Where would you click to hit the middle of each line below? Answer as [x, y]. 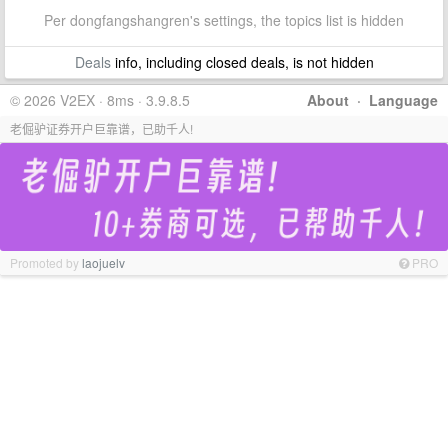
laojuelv [103, 262]
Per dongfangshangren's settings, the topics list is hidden [224, 20]
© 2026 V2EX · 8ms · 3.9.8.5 [100, 100]
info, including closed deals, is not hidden [242, 62]
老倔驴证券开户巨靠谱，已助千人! [101, 128]
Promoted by [46, 262]
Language [403, 100]
